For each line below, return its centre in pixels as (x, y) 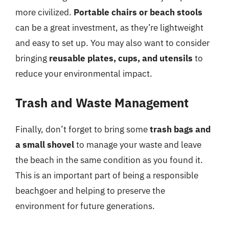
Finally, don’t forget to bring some (83, 129)
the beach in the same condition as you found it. (109, 160)
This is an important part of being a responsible (107, 175)
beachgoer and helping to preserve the (90, 190)
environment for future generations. (85, 206)
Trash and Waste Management (102, 102)
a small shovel (45, 144)
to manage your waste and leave (138, 144)
